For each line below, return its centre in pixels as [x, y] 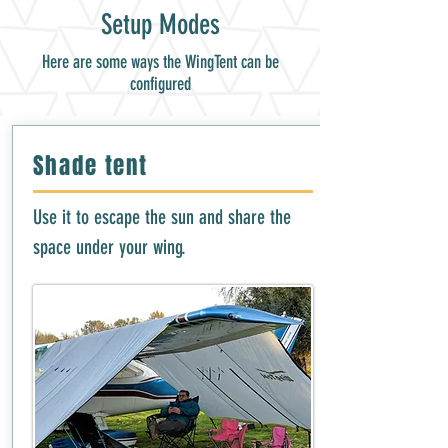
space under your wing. [109, 246]
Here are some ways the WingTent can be [160, 61]
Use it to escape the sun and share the [161, 216]
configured [160, 83]
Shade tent [90, 165]
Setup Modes [160, 24]
